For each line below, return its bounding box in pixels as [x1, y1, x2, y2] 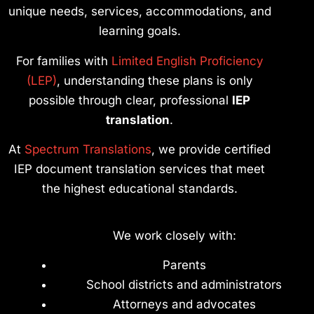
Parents [162, 258, 206, 273]
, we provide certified [151, 142, 271, 156]
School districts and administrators [86, 278, 282, 292]
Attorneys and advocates [112, 297, 256, 312]
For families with [15, 53, 108, 68]
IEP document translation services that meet [14, 161, 265, 176]
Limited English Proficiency [107, 53, 264, 68]
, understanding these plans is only [56, 73, 253, 88]
